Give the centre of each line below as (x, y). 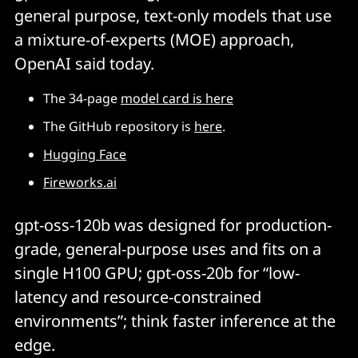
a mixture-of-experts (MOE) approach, (154, 40)
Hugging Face (85, 155)
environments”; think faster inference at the (175, 321)
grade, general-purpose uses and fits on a (168, 249)
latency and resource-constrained (138, 297)
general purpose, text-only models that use (173, 16)
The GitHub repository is (119, 127)
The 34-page (82, 99)
